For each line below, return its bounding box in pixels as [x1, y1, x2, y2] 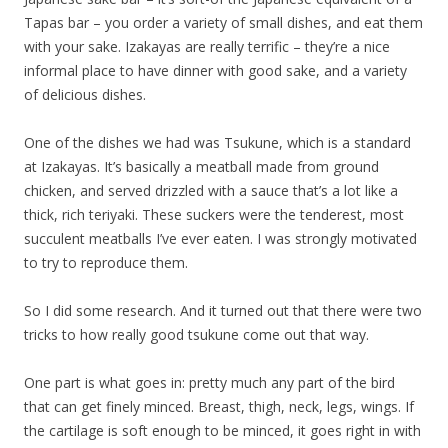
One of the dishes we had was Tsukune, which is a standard [24, 133, 411, 153]
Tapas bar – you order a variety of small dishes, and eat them [24, 13, 423, 33]
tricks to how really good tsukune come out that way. [24, 325, 369, 345]
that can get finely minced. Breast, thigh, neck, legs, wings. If [24, 397, 414, 417]
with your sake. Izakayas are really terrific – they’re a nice [24, 37, 390, 57]
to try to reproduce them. [24, 253, 188, 273]
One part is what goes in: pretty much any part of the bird [24, 373, 395, 393]
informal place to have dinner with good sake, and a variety [24, 61, 407, 81]
